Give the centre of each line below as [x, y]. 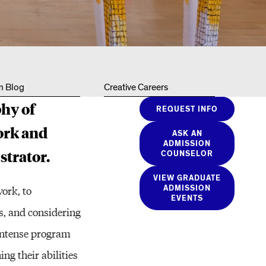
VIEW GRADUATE [187, 179]
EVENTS [187, 199]
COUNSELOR [187, 154]
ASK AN [187, 134]
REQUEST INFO [187, 110]
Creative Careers [136, 88]
